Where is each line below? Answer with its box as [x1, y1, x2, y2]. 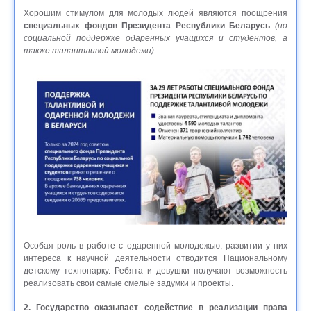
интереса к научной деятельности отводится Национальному [24, 253, 287, 264]
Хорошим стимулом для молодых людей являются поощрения [24, 8, 287, 19]
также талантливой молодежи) [24, 46, 154, 56]
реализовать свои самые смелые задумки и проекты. [24, 278, 233, 289]
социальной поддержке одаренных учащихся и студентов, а [24, 33, 287, 44]
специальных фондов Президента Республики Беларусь [24, 21, 271, 31]
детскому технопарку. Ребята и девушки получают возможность [24, 266, 287, 276]
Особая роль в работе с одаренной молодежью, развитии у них [24, 241, 287, 251]
